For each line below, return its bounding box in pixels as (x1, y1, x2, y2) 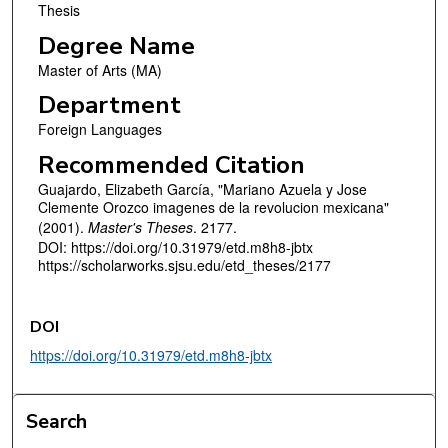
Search (26, 408, 88, 436)
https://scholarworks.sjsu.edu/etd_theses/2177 (37, 254, 331, 275)
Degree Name (37, 29, 195, 62)
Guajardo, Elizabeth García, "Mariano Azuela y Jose (37, 178, 367, 199)
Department (37, 89, 181, 122)
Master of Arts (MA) (37, 59, 162, 80)
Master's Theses (87, 216, 193, 237)
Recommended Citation (37, 148, 305, 181)
